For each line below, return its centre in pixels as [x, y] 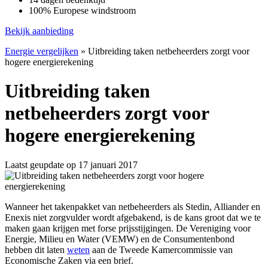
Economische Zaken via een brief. [69, 260]
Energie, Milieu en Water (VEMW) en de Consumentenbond [120, 239]
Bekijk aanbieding [39, 31]
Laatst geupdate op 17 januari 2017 [71, 165]
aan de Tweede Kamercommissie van [161, 249]
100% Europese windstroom [82, 10]
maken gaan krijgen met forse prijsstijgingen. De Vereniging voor [128, 228]
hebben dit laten [36, 249]
